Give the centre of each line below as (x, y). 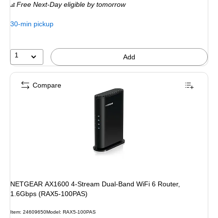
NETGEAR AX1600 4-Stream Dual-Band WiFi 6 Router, (95, 184)
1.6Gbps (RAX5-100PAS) (49, 194)
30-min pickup (32, 24)
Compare (47, 85)
